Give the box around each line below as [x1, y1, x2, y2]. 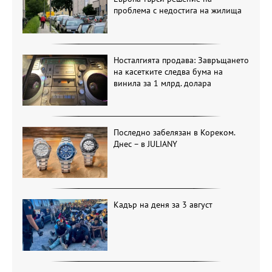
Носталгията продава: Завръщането [113, 54, 249, 66]
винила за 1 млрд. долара [113, 77, 211, 89]
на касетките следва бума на [113, 66, 223, 77]
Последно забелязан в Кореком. [113, 126, 235, 138]
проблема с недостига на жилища [113, 5, 242, 16]
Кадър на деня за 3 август [113, 199, 212, 211]
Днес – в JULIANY [113, 138, 177, 149]
